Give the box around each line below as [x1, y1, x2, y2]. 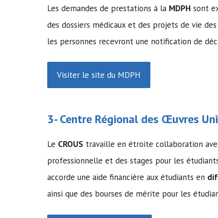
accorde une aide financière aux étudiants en [47, 172, 207, 182]
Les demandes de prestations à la [47, 2, 169, 14]
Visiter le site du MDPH [57, 70, 141, 80]
